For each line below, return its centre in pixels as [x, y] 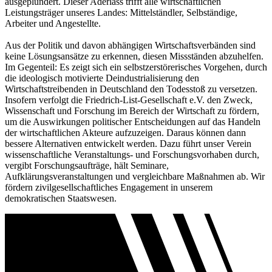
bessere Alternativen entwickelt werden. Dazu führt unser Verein [128, 144]
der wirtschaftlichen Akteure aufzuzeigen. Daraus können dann [125, 133]
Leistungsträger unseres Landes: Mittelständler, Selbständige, [121, 13]
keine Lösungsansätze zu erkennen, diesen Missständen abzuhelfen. [134, 56]
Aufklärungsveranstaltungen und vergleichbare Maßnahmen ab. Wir [135, 177]
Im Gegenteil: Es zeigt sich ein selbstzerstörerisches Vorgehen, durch [136, 67]
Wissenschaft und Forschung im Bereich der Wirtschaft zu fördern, [132, 111]
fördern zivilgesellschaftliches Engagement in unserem [109, 188]
